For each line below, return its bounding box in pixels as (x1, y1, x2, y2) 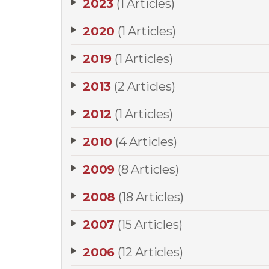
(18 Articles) (118, 190, 184, 204)
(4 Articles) (115, 134, 177, 149)
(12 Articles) (118, 245, 183, 259)
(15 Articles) (118, 217, 183, 232)
